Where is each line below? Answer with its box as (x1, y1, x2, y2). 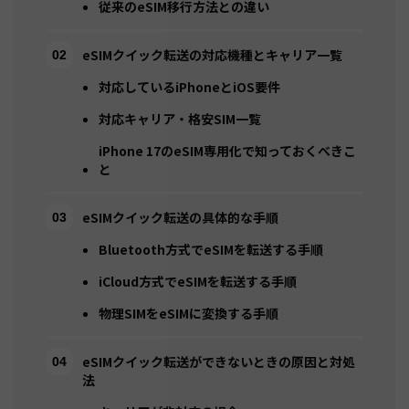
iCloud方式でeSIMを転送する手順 (99, 272, 297, 291)
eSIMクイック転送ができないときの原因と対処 (82, 352, 355, 372)
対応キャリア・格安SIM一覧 (99, 110, 261, 129)
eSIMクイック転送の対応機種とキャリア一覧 (82, 46, 342, 65)
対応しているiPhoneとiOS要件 (99, 78, 280, 97)
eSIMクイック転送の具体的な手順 (82, 208, 278, 227)
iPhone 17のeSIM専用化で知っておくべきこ (99, 142, 356, 161)
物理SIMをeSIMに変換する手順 (99, 304, 278, 323)
